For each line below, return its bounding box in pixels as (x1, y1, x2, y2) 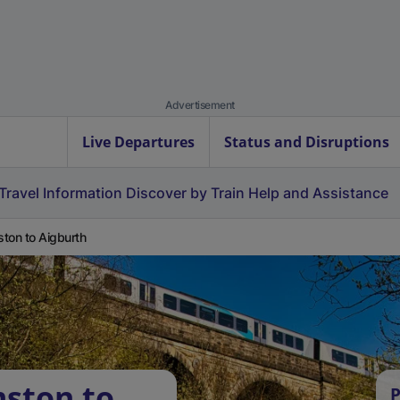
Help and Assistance (248, 184, 388, 202)
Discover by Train (126, 184, 245, 202)
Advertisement (165, 98, 235, 112)
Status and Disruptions (224, 132, 389, 152)
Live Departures (82, 132, 195, 152)
